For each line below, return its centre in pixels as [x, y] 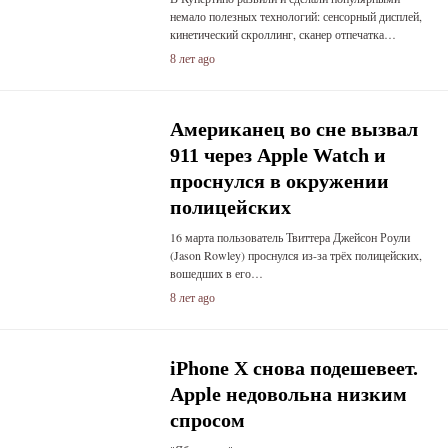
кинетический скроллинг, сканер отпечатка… [282, 34]
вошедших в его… [216, 273]
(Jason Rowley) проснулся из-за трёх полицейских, [295, 255]
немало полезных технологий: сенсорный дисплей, [295, 16]
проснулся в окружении [279, 181]
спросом [207, 420]
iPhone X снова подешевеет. [293, 368]
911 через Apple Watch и [277, 155]
